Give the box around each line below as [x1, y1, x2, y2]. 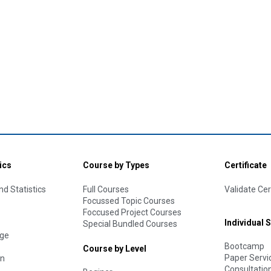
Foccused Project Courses [83, 207, 181, 217]
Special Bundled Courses [83, 218, 177, 229]
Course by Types [83, 160, 149, 171]
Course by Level [83, 243, 146, 253]
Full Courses [83, 184, 129, 194]
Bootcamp [224, 241, 264, 252]
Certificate [224, 160, 267, 171]
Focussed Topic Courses [83, 195, 175, 206]
